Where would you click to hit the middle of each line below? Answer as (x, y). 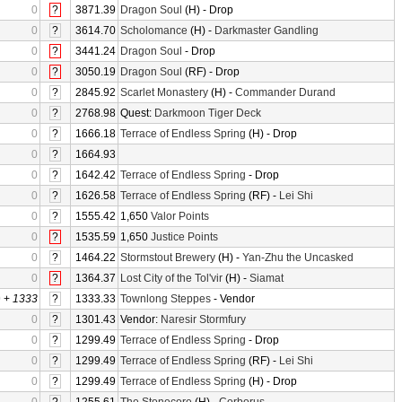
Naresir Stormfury (203, 319)
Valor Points (180, 216)
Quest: (137, 113)
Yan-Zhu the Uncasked (298, 258)
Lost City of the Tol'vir (171, 278)
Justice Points (184, 237)
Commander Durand (285, 92)
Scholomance (154, 31)
